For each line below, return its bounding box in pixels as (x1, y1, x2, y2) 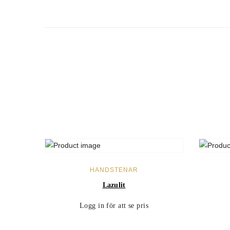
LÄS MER (98, 159, 130, 168)
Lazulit (102, 181, 126, 189)
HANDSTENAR (90, 166, 138, 174)
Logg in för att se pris (79, 201, 149, 209)
